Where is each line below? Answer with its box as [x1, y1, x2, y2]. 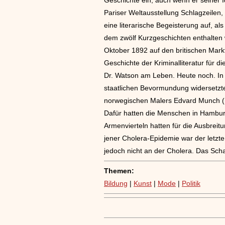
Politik [182, 179, 200, 187]
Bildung [104, 179, 128, 187]
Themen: [104, 166, 134, 175]
